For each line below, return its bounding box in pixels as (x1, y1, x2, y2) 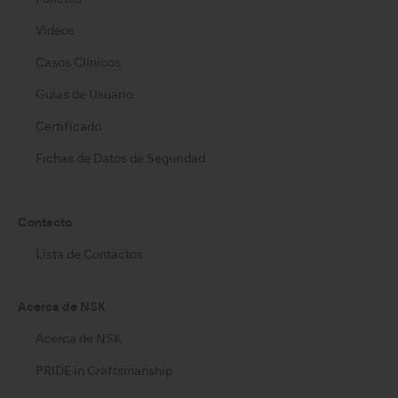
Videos (36, 25, 75, 37)
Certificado (36, 121, 101, 133)
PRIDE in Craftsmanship (36, 366, 172, 378)
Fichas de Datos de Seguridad (36, 153, 205, 165)
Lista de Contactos (36, 249, 143, 261)
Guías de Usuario (36, 89, 133, 101)
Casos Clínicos (36, 57, 121, 69)
